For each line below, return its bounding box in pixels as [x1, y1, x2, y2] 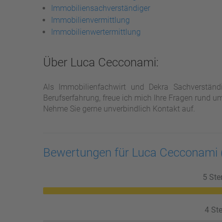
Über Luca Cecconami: [43, 55, 159, 69]
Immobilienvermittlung [51, 15, 130, 25]
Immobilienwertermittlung [51, 27, 141, 37]
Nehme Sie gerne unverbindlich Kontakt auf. [43, 104, 195, 113]
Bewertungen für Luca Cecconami [43, 146, 221, 160]
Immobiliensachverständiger [51, 3, 150, 13]
